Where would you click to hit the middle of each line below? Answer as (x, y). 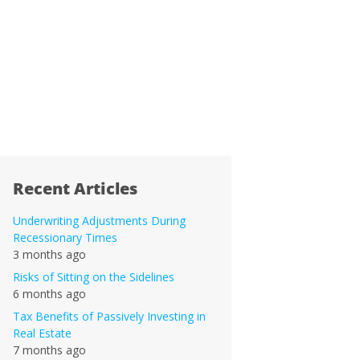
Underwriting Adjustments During (99, 221)
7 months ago (49, 350)
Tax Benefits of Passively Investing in (109, 316)
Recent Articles (75, 188)
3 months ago (49, 254)
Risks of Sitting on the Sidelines (94, 277)
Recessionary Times (65, 237)
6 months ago (49, 294)
